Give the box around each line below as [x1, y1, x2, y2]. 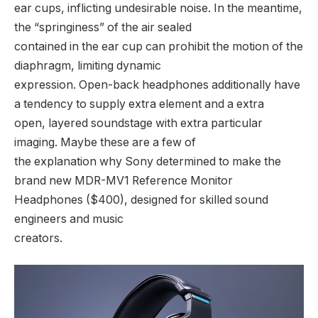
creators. [14, 231, 62, 245]
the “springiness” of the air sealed [14, 20, 192, 34]
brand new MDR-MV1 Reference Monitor [14, 173, 233, 187]
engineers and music [14, 212, 124, 226]
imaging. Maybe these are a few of [14, 135, 196, 149]
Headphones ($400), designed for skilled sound [14, 192, 268, 207]
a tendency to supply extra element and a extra [14, 97, 264, 111]
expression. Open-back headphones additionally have [14, 77, 300, 92]
